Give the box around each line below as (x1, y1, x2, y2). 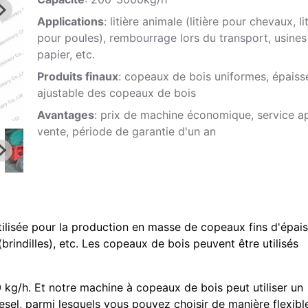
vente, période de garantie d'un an (37, 124, 216, 139)
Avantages (37, 108, 94, 122)
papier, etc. (37, 47, 95, 62)
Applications (37, 14, 104, 29)
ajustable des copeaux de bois (37, 86, 199, 100)
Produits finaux (37, 69, 118, 84)
